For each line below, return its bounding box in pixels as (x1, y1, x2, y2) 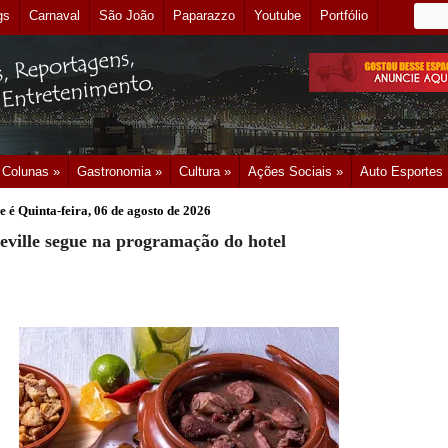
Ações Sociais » (248, 164, 343, 179)
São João (99, 8, 154, 23)
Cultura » (179, 164, 231, 179)
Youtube (254, 8, 301, 23)
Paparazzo (173, 8, 235, 23)
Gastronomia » (77, 164, 162, 179)
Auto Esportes (360, 164, 443, 179)
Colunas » (2, 164, 60, 179)
